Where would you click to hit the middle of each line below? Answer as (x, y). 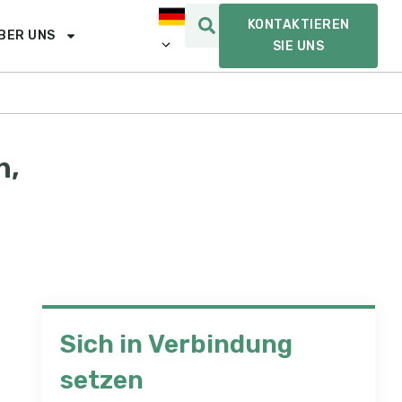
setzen (101, 380)
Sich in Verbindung (176, 344)
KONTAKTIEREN (298, 25)
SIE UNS (298, 46)
